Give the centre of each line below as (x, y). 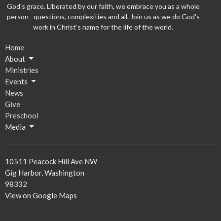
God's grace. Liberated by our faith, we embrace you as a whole (103, 6)
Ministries (22, 70)
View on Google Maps (41, 195)
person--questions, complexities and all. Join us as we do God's (103, 16)
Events (16, 81)
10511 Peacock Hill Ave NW (51, 161)
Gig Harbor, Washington (45, 172)
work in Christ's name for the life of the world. (103, 27)
